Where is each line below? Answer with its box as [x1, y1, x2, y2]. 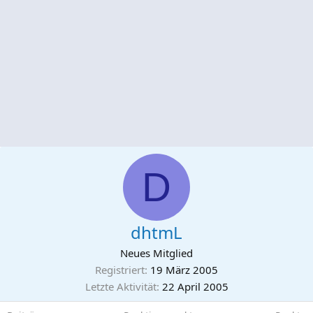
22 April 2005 [161, 279, 228, 293]
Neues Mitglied [120, 246, 193, 260]
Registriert [95, 263, 145, 277]
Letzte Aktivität [85, 279, 156, 293]
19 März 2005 [150, 263, 218, 277]
